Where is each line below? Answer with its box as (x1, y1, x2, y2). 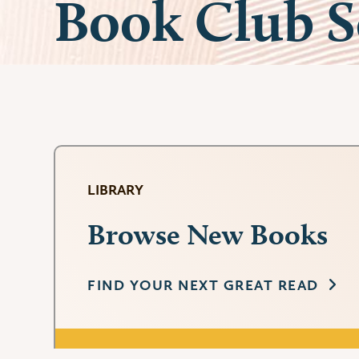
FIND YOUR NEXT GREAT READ (87, 276, 319, 294)
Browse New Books (87, 217, 329, 252)
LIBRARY (87, 181, 144, 199)
